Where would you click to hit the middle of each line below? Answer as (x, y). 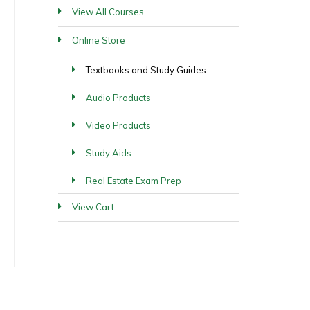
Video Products (118, 125)
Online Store (98, 40)
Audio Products (118, 98)
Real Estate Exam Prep (133, 181)
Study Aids (108, 153)
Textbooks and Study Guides (146, 70)
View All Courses (108, 12)
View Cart (93, 207)
